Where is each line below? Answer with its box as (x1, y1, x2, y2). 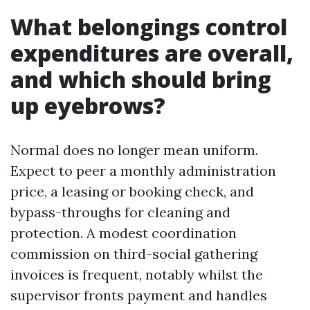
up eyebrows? (10, 91, 165, 120)
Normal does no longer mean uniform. (10, 141, 258, 158)
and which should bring (10, 64, 271, 94)
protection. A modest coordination (10, 224, 237, 241)
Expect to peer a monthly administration (10, 162, 276, 179)
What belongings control (10, 12, 287, 42)
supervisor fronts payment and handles (10, 286, 267, 304)
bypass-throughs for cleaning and (10, 203, 230, 221)
